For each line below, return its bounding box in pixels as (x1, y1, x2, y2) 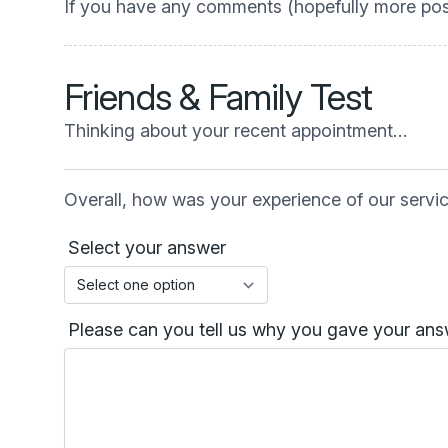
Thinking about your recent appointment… (64, 120, 407, 141)
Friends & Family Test (64, 75, 373, 119)
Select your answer (68, 237, 226, 258)
